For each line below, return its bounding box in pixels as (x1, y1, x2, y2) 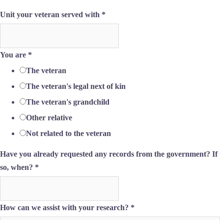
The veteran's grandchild (26, 97, 110, 106)
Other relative (26, 113, 72, 122)
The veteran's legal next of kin (26, 82, 126, 90)
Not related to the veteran (26, 129, 111, 137)
